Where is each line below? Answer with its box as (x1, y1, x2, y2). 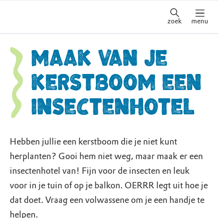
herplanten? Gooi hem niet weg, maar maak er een (10, 151, 203, 162)
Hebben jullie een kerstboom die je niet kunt (10, 136, 177, 147)
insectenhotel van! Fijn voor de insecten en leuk (10, 165, 190, 176)
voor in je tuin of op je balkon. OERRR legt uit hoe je (10, 180, 208, 191)
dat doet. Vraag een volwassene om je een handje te (10, 195, 204, 205)
